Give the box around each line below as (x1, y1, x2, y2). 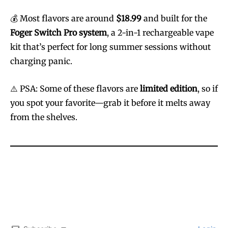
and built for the (141, 13, 207, 23)
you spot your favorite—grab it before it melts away (10, 97, 210, 108)
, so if (197, 83, 218, 94)
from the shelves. (10, 111, 77, 122)
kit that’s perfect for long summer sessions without (10, 41, 211, 52)
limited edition (140, 83, 197, 94)
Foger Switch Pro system (10, 27, 107, 38)
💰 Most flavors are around (10, 13, 116, 23)
